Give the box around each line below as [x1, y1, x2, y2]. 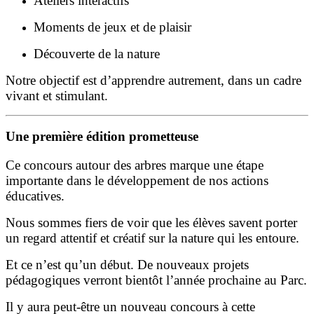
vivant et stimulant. [6, 88, 108, 103]
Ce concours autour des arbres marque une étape [6, 158, 264, 172]
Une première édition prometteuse [6, 129, 198, 144]
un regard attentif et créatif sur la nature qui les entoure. [6, 231, 299, 245]
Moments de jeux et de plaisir [34, 19, 191, 34]
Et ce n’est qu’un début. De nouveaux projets [6, 257, 249, 272]
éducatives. [6, 189, 64, 203]
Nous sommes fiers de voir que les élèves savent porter [6, 215, 297, 230]
